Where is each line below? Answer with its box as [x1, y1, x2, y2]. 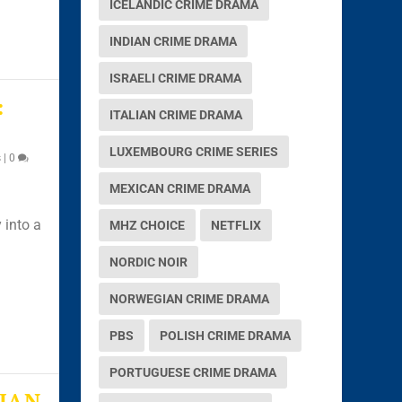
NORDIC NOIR [109, 254, 188, 269]
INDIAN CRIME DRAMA [109, 33, 238, 48]
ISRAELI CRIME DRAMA [109, 70, 242, 85]
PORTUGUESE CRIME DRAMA [109, 364, 277, 380]
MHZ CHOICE [109, 217, 186, 232]
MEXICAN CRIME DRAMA [109, 180, 251, 196]
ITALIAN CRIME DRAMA [109, 107, 243, 122]
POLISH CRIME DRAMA [160, 328, 292, 343]
